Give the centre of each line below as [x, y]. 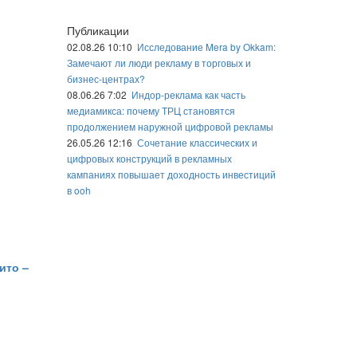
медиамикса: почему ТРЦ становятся [151, 110]
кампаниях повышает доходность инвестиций [171, 174]
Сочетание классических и [197, 142]
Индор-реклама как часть [188, 94]
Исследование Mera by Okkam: [206, 47]
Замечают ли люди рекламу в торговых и [159, 63]
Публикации [98, 30]
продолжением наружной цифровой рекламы [170, 126]
